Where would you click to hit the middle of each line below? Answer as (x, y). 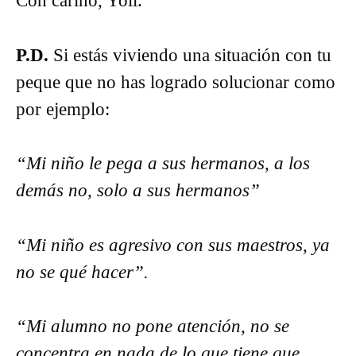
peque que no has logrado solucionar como (176, 82)
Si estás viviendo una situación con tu (190, 55)
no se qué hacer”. (82, 272)
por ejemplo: (63, 109)
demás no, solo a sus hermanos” (138, 190)
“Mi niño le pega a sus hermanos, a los (163, 163)
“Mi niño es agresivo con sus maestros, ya (173, 245)
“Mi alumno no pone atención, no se (153, 326)
